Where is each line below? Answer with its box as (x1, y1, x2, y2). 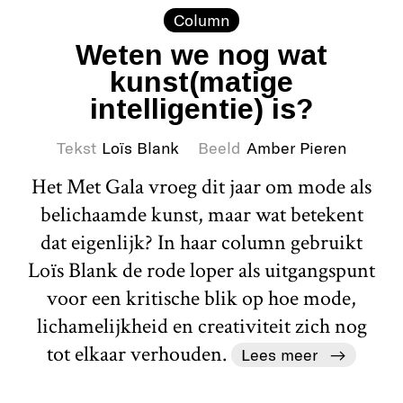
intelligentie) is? (90, 92, 313, 125)
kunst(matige (110, 65, 293, 98)
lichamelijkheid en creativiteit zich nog (36, 311, 367, 340)
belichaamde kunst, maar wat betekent (40, 200, 363, 228)
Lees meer (241, 344, 318, 364)
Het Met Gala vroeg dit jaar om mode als (31, 172, 372, 201)
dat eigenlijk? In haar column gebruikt (40, 228, 363, 256)
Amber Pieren (246, 137, 346, 157)
